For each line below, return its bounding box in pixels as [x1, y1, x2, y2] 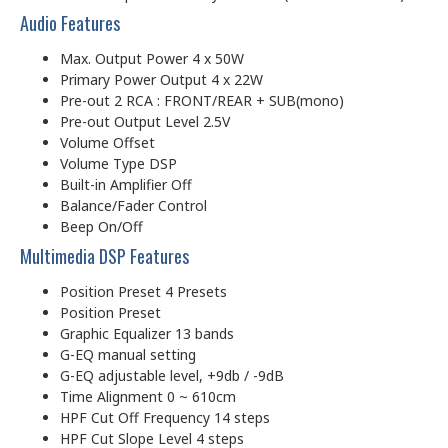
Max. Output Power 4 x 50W [60, 48, 244, 68]
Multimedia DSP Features [20, 242, 189, 269]
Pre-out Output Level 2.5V [60, 111, 230, 131]
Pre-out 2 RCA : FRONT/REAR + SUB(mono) [60, 90, 344, 110]
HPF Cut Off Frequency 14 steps [60, 407, 270, 427]
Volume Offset [60, 132, 155, 152]
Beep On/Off [60, 216, 143, 236]
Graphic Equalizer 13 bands [60, 323, 234, 343]
